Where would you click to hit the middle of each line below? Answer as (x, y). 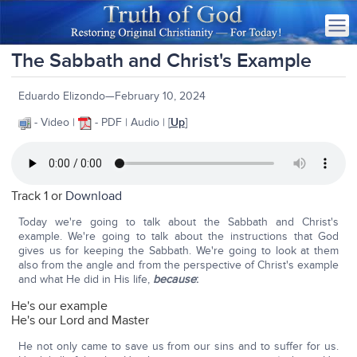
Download (94, 196)
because (174, 280)
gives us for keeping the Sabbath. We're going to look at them (178, 251)
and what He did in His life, (85, 280)
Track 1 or (39, 196)
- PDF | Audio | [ (131, 122)
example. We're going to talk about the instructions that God (178, 237)
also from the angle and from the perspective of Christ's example (178, 265)
